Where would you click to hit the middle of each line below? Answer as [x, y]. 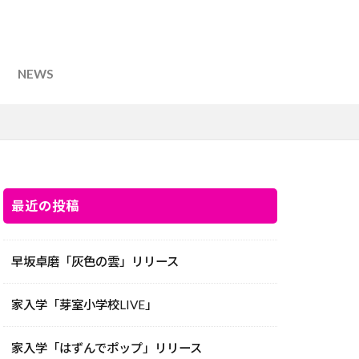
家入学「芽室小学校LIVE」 [84, 305]
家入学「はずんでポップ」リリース [107, 348]
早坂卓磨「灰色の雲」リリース [95, 262]
